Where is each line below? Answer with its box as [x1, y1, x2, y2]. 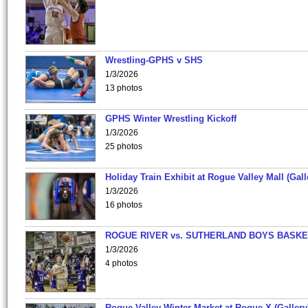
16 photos [105, 200, 142, 210]
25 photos [105, 142, 142, 151]
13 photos [105, 83, 142, 93]
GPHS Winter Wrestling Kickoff [105, 113, 236, 124]
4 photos [105, 258, 137, 268]
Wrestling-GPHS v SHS [105, 55, 203, 65]
